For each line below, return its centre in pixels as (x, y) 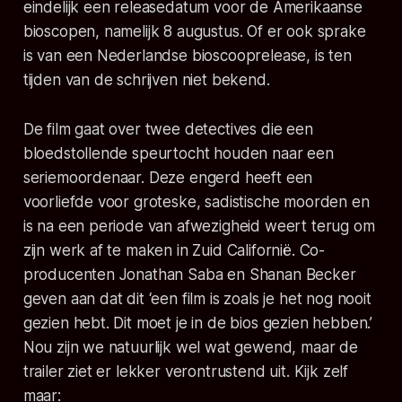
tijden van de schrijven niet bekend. (146, 80)
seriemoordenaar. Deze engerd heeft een (168, 178)
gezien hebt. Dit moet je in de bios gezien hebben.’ (198, 323)
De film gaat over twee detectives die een (168, 130)
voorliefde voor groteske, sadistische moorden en (196, 202)
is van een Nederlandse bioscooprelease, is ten (187, 56)
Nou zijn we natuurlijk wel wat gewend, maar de (190, 348)
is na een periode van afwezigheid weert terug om (199, 227)
